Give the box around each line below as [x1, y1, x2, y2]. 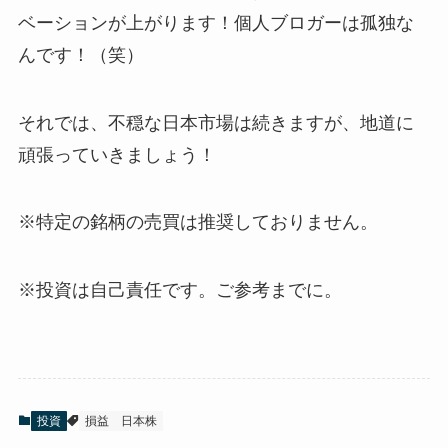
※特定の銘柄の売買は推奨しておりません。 [17, 212, 378, 233]
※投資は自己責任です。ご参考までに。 [17, 280, 342, 301]
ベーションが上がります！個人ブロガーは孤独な [17, 12, 414, 33]
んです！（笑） [17, 44, 144, 65]
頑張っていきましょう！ [17, 144, 216, 165]
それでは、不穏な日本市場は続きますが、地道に [17, 112, 414, 133]
